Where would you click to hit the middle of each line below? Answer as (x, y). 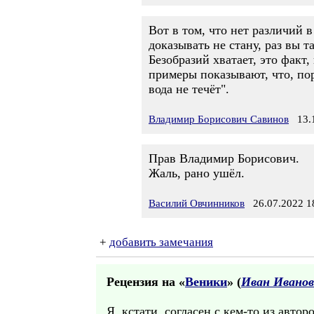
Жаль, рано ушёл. (197, 173)
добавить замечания (161, 242)
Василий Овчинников (197, 203)
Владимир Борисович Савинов (219, 119)
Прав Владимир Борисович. (224, 158)
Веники (206, 282)
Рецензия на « (146, 282)
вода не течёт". (189, 89)
